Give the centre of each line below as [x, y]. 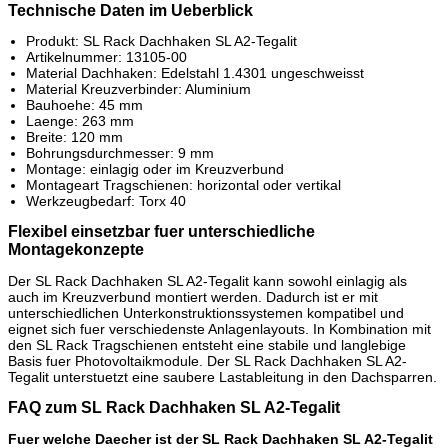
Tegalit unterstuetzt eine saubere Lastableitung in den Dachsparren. [222, 376]
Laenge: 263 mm [80, 121]
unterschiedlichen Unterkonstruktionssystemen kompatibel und [206, 312]
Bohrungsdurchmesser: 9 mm [120, 153]
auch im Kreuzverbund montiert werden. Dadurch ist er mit [193, 296]
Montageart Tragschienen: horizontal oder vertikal [183, 185]
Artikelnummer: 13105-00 [106, 57]
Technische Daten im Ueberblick [130, 11]
